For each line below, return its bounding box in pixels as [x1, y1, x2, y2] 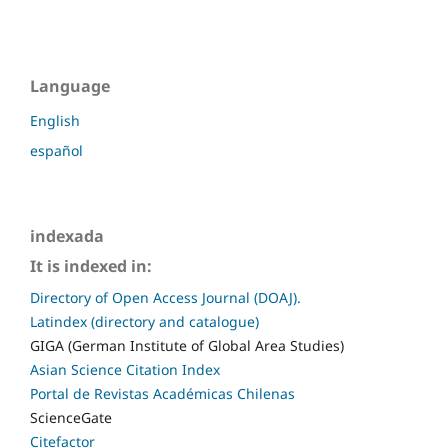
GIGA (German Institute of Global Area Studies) [30, 336, 344, 356]
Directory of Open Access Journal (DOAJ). [30, 288, 301, 308]
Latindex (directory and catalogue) [30, 312, 259, 332]
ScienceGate [30, 408, 112, 428]
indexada [30, 225, 104, 248]
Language [30, 75, 110, 98]
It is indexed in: [30, 255, 152, 278]
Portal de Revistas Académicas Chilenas [30, 384, 295, 404]
